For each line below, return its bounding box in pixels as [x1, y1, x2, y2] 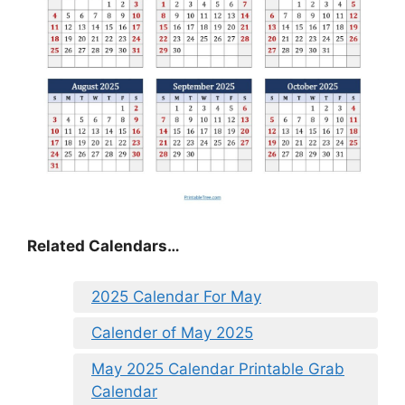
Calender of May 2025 [91, 323, 253, 342]
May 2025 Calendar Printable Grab [91, 359, 344, 378]
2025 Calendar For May [91, 287, 261, 306]
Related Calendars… [27, 237, 180, 256]
